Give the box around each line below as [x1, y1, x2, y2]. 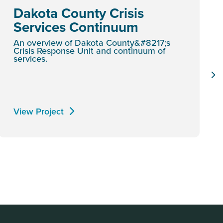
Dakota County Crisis [13, 3, 144, 23]
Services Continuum [13, 17, 138, 37]
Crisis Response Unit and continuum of [13, 44, 165, 57]
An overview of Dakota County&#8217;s [13, 36, 170, 49]
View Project [13, 105, 64, 117]
